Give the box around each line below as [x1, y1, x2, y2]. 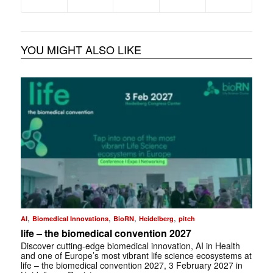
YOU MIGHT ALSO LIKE [20, 41, 141, 58]
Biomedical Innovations [32, 213, 108, 223]
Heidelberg [138, 213, 174, 223]
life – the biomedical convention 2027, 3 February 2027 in [20, 258, 243, 271]
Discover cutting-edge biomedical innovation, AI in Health [20, 239, 240, 252]
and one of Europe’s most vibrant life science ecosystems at [20, 249, 252, 261]
